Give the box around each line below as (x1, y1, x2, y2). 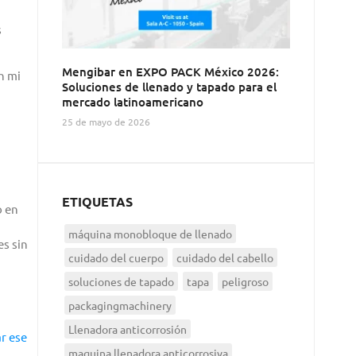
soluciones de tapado (68, 273, 174, 288)
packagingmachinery (68, 297, 172, 312)
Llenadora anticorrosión (68, 321, 187, 336)
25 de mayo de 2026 (61, 114, 150, 128)
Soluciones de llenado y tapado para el (61, 78, 277, 95)
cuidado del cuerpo (68, 250, 164, 265)
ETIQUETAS (61, 192, 133, 210)
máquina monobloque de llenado (68, 226, 232, 241)
